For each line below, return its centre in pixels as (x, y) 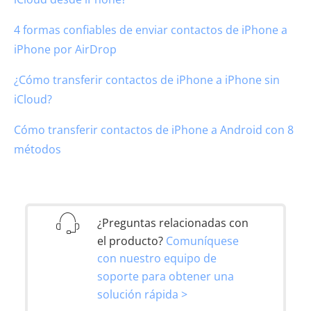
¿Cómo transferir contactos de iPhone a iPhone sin (147, 79)
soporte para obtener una (166, 276)
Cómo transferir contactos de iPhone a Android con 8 (154, 129)
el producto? (132, 241)
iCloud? (33, 99)
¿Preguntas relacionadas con (173, 222)
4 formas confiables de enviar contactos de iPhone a (151, 30)
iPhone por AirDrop (65, 49)
